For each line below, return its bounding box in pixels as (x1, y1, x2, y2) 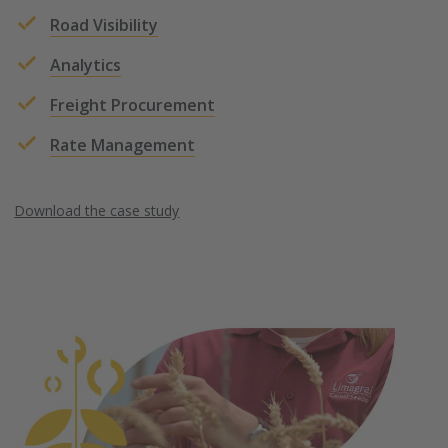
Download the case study (14, 200, 180, 220)
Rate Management (50, 133, 196, 156)
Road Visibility (50, 13, 159, 36)
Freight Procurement (50, 93, 216, 116)
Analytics (50, 53, 122, 76)
